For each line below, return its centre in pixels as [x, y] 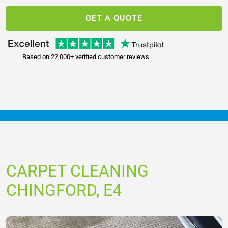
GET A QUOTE [114, 18]
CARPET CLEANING [77, 171]
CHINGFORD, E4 [64, 190]
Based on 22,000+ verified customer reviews [86, 56]
